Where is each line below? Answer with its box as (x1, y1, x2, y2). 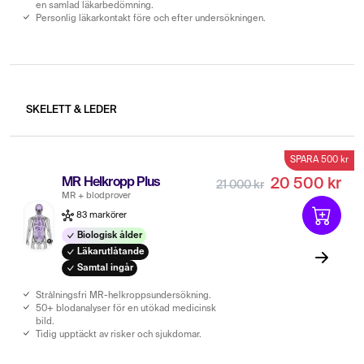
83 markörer (74, 210, 128, 219)
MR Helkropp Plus (62, 175, 160, 189)
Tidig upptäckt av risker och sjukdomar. (36, 329, 201, 340)
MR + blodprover (62, 191, 132, 200)
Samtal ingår (75, 262, 134, 273)
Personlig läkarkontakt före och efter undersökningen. (36, 13, 266, 24)
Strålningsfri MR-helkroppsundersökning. (36, 290, 211, 301)
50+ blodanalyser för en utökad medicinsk (36, 303, 216, 314)
